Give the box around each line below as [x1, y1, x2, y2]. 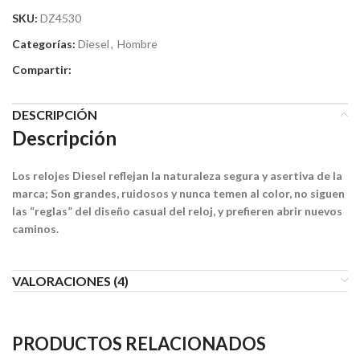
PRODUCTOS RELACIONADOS [12, 332, 266, 354]
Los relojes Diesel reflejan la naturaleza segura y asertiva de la [12, 168, 342, 182]
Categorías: [12, 36, 76, 51]
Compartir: [12, 62, 72, 76]
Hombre [117, 36, 157, 51]
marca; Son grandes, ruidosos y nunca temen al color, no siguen [12, 186, 345, 200]
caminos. [12, 221, 59, 235]
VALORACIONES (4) [12, 272, 129, 288]
